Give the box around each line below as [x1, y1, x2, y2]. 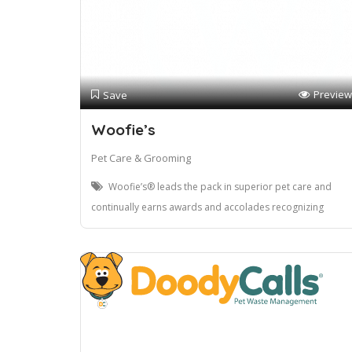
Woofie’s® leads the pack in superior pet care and [108, 180, 332, 194]
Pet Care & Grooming [91, 151, 191, 166]
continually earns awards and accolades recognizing [91, 200, 324, 214]
